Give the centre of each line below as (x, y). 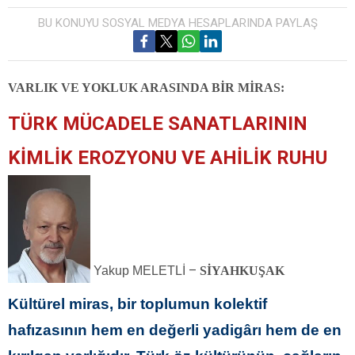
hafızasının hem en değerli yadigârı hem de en (175, 330)
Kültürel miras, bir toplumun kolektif (137, 303)
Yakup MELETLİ (139, 271)
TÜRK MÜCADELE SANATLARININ (158, 124)
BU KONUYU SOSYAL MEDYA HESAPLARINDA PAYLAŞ (177, 23)
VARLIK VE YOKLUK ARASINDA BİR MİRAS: (146, 88)
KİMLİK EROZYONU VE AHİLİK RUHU (168, 158)
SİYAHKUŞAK (242, 271)
